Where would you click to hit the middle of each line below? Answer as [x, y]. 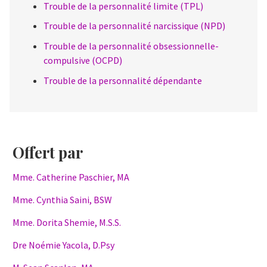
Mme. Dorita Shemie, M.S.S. [67, 223]
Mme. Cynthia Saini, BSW [62, 200]
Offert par [48, 153]
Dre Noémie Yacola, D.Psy [63, 245]
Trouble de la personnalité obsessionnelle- [131, 46]
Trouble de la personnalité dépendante [123, 80]
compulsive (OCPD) [83, 60]
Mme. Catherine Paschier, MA [71, 177]
